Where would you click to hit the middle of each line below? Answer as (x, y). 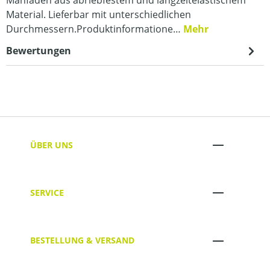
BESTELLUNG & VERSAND (82, 240)
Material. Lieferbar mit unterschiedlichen (99, 14)
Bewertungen (39, 50)
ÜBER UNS (52, 145)
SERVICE (47, 192)
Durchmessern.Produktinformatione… (95, 29)
